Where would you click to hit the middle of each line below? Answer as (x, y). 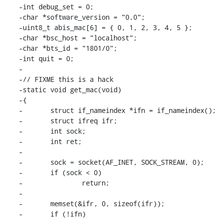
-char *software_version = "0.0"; (82, 17)
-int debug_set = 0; (56, 6)
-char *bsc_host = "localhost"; (78, 37)
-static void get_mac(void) (70, 89)
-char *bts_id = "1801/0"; (68, 48)
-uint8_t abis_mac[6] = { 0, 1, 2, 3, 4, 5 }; (105, 27)
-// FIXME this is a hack (66, 79)
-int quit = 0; (46, 58)
